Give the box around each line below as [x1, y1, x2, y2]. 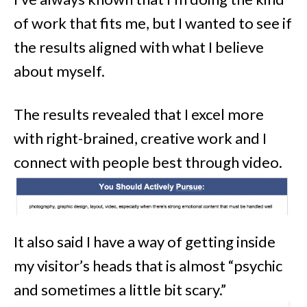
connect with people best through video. [14, 152, 282, 171]
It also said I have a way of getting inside [14, 232, 275, 251]
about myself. [14, 61, 105, 80]
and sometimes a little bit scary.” [14, 280, 226, 299]
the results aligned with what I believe [14, 37, 264, 56]
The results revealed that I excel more [14, 104, 264, 123]
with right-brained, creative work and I [14, 128, 267, 147]
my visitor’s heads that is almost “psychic [14, 256, 282, 275]
